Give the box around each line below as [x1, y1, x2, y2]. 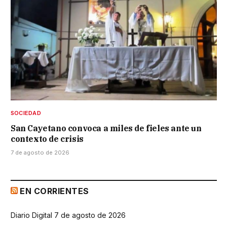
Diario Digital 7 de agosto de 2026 [11, 211, 126, 220]
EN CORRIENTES [20, 186, 89, 197]
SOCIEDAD [11, 109, 41, 117]
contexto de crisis [11, 134, 84, 144]
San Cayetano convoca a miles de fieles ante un [11, 123, 202, 134]
